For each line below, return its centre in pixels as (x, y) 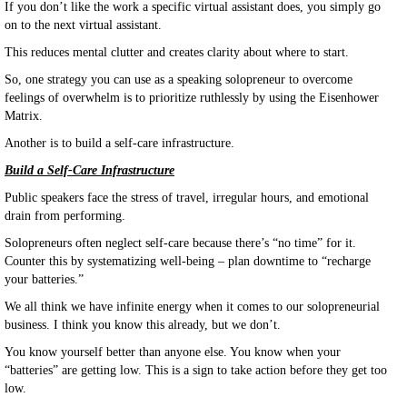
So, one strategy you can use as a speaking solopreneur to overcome (179, 79)
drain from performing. (65, 216)
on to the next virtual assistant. (83, 25)
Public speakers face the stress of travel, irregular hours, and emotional (187, 198)
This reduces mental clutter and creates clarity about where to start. (177, 52)
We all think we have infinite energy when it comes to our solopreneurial (192, 307)
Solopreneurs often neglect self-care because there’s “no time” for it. (180, 243)
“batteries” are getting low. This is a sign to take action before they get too (196, 370)
